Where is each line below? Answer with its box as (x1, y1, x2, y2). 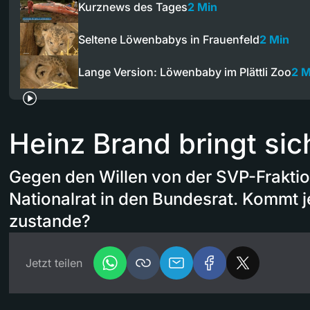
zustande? (9, 210, 91, 231)
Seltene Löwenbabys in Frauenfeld (78, 32, 259, 46)
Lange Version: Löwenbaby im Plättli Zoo (78, 65, 291, 79)
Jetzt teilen (26, 255, 82, 270)
